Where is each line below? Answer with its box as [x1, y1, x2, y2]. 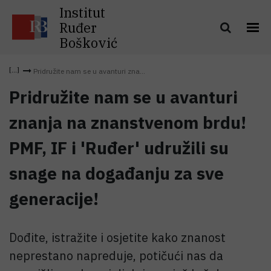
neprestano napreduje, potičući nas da [9, 247, 223, 264]
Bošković [59, 33, 117, 51]
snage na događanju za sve [9, 162, 224, 184]
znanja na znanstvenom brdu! [9, 111, 246, 134]
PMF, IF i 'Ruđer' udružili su [9, 137, 229, 159]
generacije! [9, 188, 99, 210]
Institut [59, 3, 105, 21]
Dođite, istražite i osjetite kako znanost [9, 229, 226, 246]
